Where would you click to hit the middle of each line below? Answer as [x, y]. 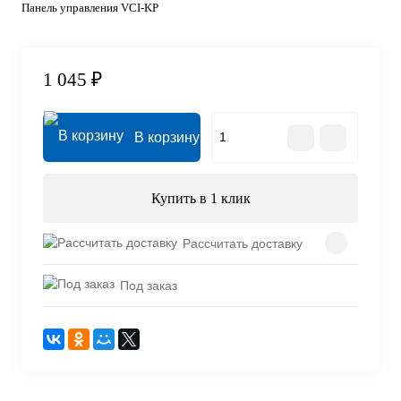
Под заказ [149, 285]
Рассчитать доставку [243, 243]
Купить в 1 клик [200, 199]
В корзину [167, 138]
